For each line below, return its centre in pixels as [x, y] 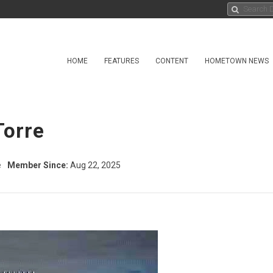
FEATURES [122, 61]
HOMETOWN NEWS [237, 61]
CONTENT [172, 61]
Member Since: [38, 165]
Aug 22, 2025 [94, 165]
